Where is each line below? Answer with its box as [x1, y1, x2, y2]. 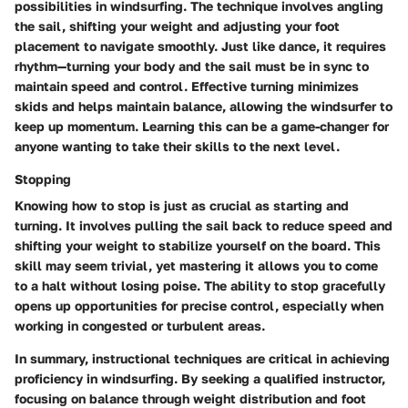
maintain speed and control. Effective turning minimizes [15, 77, 359, 94]
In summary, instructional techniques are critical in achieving [15, 350, 390, 366]
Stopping [15, 170, 71, 187]
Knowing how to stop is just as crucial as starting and [15, 197, 349, 213]
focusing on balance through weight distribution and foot [15, 390, 366, 406]
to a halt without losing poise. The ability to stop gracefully [15, 277, 385, 293]
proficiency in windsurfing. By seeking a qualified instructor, [15, 370, 385, 386]
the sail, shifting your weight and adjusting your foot [15, 17, 340, 34]
